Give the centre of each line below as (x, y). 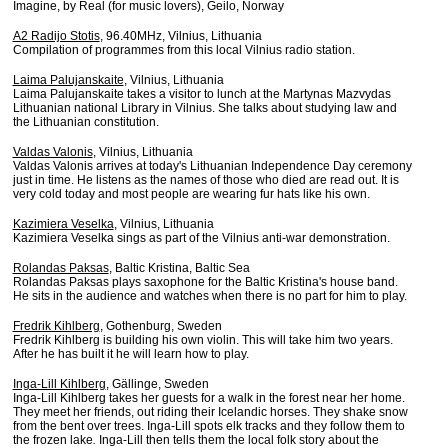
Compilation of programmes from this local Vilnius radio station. (183, 50)
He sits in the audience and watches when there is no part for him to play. (209, 296)
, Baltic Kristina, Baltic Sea (179, 268)
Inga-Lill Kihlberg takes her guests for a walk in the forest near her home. (208, 398)
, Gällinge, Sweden (157, 384)
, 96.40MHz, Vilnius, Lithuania (180, 36)
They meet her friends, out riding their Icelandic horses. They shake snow (210, 412)
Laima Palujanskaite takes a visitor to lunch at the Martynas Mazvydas (201, 94)
